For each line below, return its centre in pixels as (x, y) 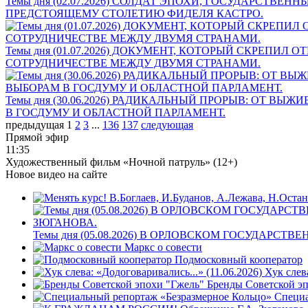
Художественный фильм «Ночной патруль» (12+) (121, 162)
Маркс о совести (163, 247)
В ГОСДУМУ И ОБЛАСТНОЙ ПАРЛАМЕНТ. (115, 112)
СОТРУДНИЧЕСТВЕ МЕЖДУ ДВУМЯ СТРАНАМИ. (133, 63)
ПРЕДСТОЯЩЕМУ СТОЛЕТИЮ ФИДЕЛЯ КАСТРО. (134, 13)
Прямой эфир (37, 137)
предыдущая (35, 124)
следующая (167, 124)
